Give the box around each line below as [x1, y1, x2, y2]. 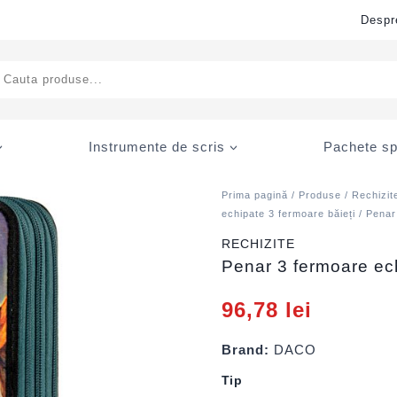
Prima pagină [222, 190, 289, 200]
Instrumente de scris [89, 138, 225, 154]
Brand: [222, 342, 270, 357]
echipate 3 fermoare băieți [222, 208, 356, 219]
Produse [299, 190, 342, 200]
